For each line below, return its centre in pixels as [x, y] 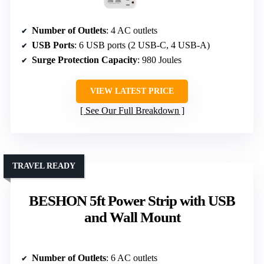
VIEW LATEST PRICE [132, 91]
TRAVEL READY [44, 166]
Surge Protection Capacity [85, 60]
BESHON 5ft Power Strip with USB [132, 200]
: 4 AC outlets [132, 30]
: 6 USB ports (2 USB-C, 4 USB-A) [142, 45]
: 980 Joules [159, 60]
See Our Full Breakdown [132, 110]
